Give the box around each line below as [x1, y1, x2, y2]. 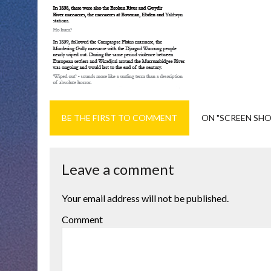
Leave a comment [62, 160, 174, 178]
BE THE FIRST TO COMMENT [62, 113, 177, 123]
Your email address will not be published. [62, 192, 229, 204]
